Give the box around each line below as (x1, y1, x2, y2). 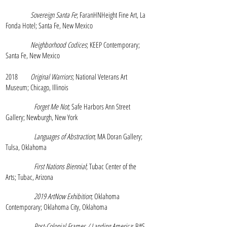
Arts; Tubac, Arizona (6, 172, 53, 182)
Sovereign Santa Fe (30, 10, 77, 20)
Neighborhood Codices (30, 40, 87, 50)
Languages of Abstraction (34, 131, 94, 141)
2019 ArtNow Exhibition (34, 191, 91, 201)
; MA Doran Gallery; (94, 131, 142, 141)
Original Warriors (30, 71, 72, 82)
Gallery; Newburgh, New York (6, 112, 78, 122)
